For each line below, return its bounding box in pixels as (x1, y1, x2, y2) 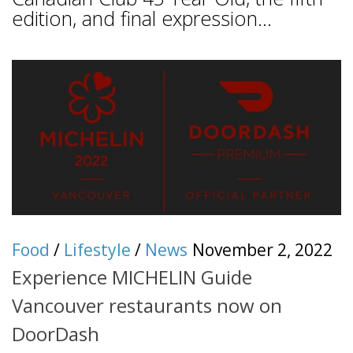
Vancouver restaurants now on (12, 292, 282, 318)
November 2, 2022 (192, 239, 333, 262)
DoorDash (12, 320, 99, 347)
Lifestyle (64, 239, 131, 262)
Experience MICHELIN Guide (12, 263, 252, 290)
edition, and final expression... (12, 5, 272, 32)
